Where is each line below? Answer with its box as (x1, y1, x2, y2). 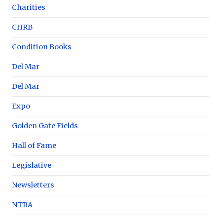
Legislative (12, 160, 51, 170)
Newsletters (12, 180, 54, 189)
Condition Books (12, 42, 72, 51)
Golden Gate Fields (12, 121, 78, 130)
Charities (12, 2, 45, 12)
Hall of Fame (12, 141, 56, 150)
